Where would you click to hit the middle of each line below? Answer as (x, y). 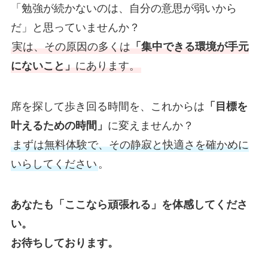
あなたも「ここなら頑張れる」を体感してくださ (129, 204)
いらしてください (54, 164)
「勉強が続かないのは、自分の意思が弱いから (124, 8)
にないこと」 (43, 66)
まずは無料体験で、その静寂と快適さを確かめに (130, 144)
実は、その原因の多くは (71, 46)
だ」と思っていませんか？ (75, 27)
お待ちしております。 (64, 243)
